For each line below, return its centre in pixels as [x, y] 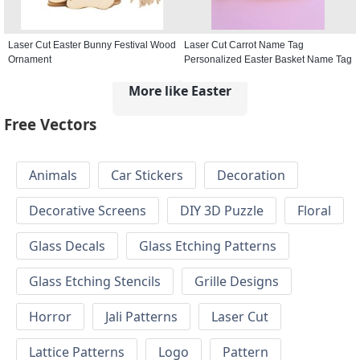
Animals [53, 176]
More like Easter [180, 90]
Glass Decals [67, 246]
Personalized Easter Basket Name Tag [268, 59]
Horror [50, 317]
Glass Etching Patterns [208, 246]
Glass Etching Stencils [95, 282]
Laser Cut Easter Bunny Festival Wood [92, 45]
